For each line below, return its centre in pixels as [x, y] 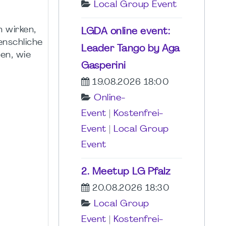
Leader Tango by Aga [131, 49]
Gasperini [104, 66]
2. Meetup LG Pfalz [126, 172]
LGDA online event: [126, 32]
